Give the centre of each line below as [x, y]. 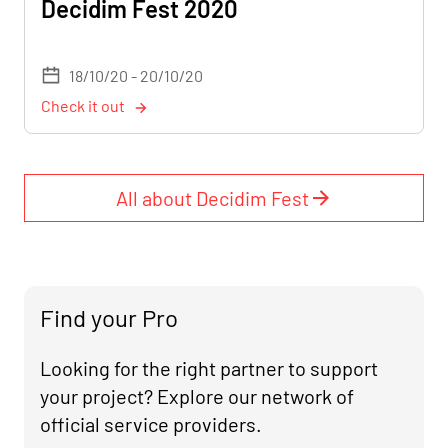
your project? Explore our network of [197, 396]
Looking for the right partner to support [209, 368]
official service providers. [151, 424]
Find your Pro [109, 317]
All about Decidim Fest [212, 198]
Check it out [83, 105]
